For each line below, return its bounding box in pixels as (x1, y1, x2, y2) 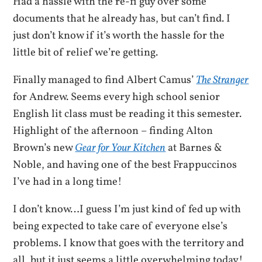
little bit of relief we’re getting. (13, 44, 158, 60)
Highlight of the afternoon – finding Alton (13, 123, 213, 139)
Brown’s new (13, 140, 75, 156)
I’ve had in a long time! (13, 174, 123, 189)
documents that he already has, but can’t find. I (13, 11, 231, 26)
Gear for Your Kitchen (75, 140, 166, 156)
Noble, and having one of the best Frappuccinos (13, 157, 237, 173)
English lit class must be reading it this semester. (13, 106, 242, 122)
